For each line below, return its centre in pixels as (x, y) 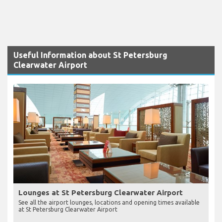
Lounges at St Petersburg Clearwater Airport (101, 192)
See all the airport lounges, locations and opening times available (109, 202)
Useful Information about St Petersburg (90, 55)
